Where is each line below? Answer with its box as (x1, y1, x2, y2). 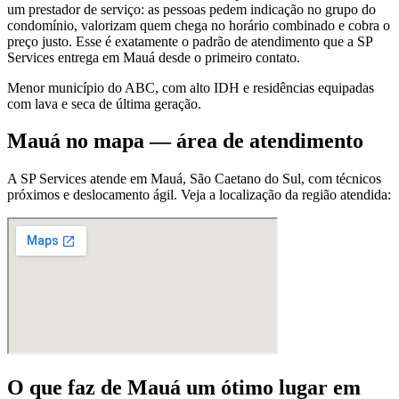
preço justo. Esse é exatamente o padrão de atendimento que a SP (7, 33, 372, 49)
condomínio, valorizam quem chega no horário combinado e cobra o (7, 17, 390, 33)
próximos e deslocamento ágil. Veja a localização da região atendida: (7, 187, 391, 203)
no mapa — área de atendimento (61, 129, 363, 153)
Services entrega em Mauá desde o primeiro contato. (7, 49, 300, 65)
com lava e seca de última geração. (7, 95, 201, 111)
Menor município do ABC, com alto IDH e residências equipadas (7, 79, 374, 95)
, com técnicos (301, 171, 381, 187)
